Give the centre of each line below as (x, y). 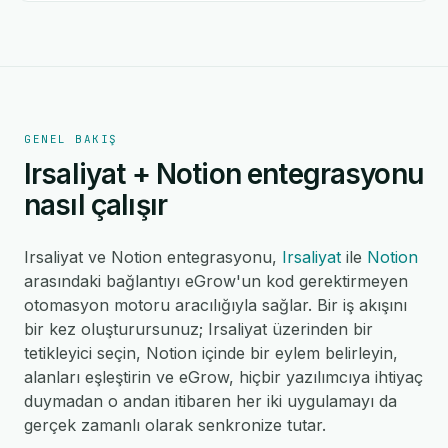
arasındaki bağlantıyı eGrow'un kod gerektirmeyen (216, 281)
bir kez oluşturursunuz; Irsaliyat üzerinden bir (198, 329)
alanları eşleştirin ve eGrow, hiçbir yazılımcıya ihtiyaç (223, 377)
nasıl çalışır (96, 205)
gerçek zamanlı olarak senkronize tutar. (175, 425)
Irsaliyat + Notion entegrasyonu (223, 174)
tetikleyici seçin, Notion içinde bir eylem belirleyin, (211, 353)
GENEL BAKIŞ (71, 139)
